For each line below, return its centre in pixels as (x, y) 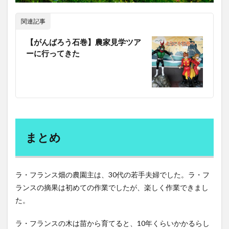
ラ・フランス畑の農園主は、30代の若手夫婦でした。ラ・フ (112, 175)
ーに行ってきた (53, 53)
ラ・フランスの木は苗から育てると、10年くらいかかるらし (112, 223)
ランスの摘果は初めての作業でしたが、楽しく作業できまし (112, 188)
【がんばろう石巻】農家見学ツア (84, 42)
